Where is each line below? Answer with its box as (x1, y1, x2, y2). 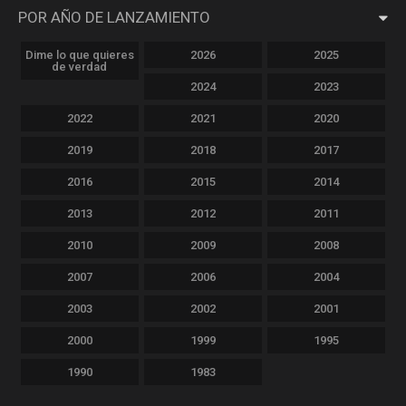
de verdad (52, 59, 108, 73)
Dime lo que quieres (24, 47, 134, 62)
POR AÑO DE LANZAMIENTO (18, 7, 210, 26)
